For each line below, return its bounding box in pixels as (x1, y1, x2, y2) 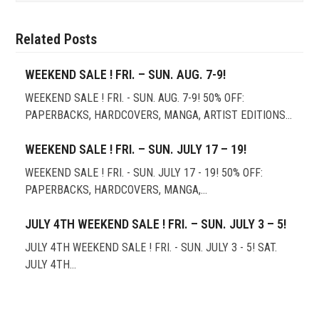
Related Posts (16, 30, 98, 48)
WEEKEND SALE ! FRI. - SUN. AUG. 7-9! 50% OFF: (24, 90, 244, 105)
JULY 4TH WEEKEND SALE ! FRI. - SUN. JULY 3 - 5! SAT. (24, 240, 277, 254)
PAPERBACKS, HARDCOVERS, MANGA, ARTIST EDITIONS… (24, 108, 292, 122)
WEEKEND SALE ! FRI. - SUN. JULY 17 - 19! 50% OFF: (24, 165, 263, 179)
